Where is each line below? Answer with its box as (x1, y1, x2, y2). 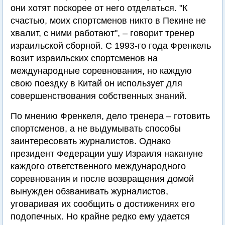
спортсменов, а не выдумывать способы (11, 124, 181, 134)
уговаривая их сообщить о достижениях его (11, 199, 195, 209)
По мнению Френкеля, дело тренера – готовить (11, 111, 210, 122)
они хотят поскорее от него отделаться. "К (11, 3, 187, 14)
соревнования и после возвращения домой (11, 174, 194, 184)
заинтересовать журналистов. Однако (11, 136, 171, 147)
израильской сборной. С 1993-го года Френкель (11, 41, 211, 51)
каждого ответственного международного (11, 161, 186, 172)
